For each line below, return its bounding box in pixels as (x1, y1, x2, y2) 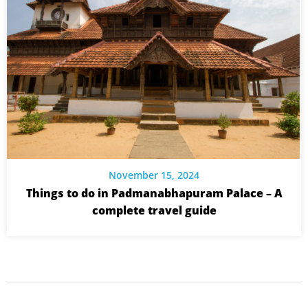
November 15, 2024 (109, 168, 199, 181)
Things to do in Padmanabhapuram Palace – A (25, 185, 283, 201)
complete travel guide (91, 202, 217, 218)
